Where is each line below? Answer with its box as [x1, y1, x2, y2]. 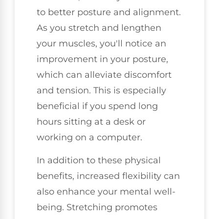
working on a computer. [37, 132, 142, 143]
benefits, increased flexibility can [37, 170, 180, 181]
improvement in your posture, [37, 54, 168, 65]
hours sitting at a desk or [37, 116, 146, 128]
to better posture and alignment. [37, 7, 181, 18]
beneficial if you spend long [37, 101, 158, 112]
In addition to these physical [37, 154, 161, 166]
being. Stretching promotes [37, 201, 157, 213]
